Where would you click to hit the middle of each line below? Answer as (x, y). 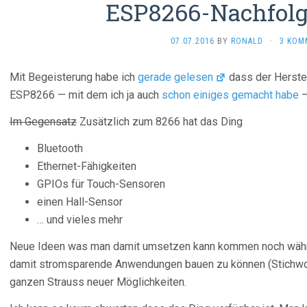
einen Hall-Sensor (80, 202)
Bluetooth (60, 148)
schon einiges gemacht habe (230, 95)
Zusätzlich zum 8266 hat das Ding (160, 122)
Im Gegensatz (43, 122)
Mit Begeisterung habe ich (74, 77)
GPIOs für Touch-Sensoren (101, 184)
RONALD (247, 41)
